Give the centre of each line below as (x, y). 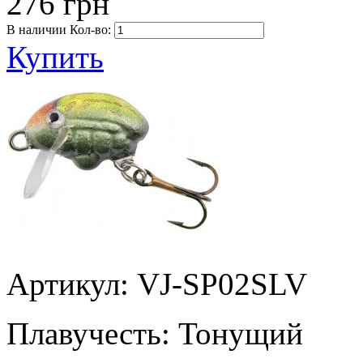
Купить (55, 57)
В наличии (36, 29)
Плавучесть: (92, 333)
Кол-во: (90, 29)
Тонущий (241, 333)
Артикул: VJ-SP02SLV (157, 284)
